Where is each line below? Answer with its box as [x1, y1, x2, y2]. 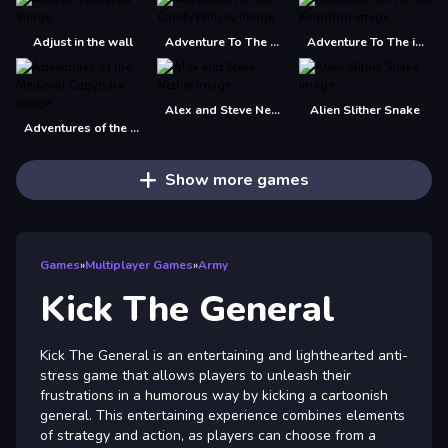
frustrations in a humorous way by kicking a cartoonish [40, 386, 388, 405]
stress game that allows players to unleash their [40, 366, 351, 385]
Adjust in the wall [32, 34, 133, 50]
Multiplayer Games [85, 257, 193, 273]
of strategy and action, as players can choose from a [40, 426, 376, 445]
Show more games [164, 169, 309, 191]
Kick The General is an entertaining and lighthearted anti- [40, 346, 408, 365]
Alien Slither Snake [310, 102, 421, 118]
